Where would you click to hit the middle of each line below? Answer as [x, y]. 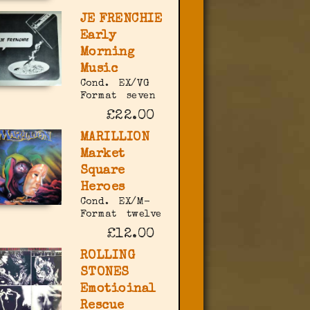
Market [102, 154]
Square [102, 171]
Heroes [102, 187]
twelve [144, 214]
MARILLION [115, 137]
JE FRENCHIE [121, 19]
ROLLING [108, 256]
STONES [104, 272]
